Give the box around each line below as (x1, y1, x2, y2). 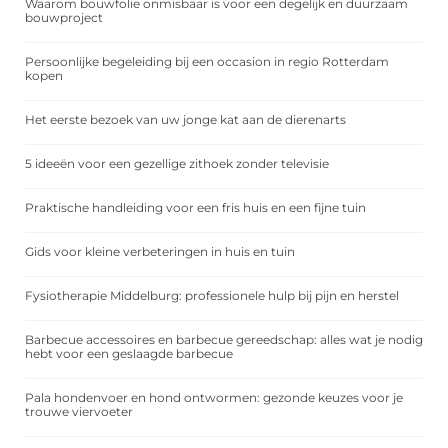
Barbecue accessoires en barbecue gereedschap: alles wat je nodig (25, 332, 423, 348)
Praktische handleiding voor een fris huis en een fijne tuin (25, 200, 366, 216)
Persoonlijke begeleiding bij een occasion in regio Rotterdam (25, 54, 389, 70)
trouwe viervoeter (25, 404, 133, 420)
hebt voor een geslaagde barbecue (25, 346, 233, 362)
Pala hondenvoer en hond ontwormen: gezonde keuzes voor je (25, 390, 403, 406)
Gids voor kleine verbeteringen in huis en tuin (25, 244, 295, 260)
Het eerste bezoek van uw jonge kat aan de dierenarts (25, 112, 346, 128)
